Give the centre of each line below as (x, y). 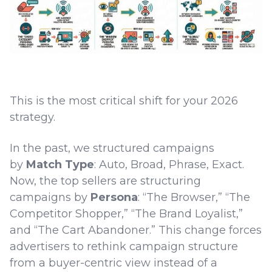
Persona (114, 197)
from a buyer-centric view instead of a (114, 263)
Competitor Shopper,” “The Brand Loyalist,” (126, 213)
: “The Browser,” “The (194, 197)
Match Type (60, 164)
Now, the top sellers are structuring (105, 181)
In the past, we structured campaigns (112, 148)
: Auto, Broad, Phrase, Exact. (169, 164)
